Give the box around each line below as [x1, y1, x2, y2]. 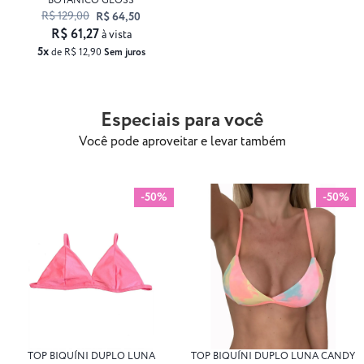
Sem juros [103, 45, 145, 60]
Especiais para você [101, 106, 263, 136]
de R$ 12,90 [48, 45, 104, 60]
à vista [101, 27, 132, 44]
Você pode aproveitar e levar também [78, 132, 286, 152]
